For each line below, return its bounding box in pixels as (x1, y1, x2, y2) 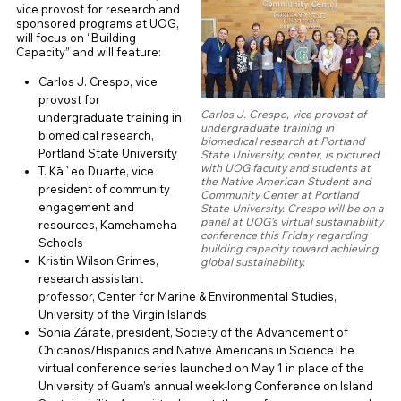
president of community (38, 182, 170, 197)
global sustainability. (200, 255, 306, 269)
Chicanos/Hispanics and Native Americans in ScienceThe (38, 343, 354, 358)
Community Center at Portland (200, 188, 360, 202)
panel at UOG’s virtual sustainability (200, 215, 384, 229)
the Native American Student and (200, 175, 372, 189)
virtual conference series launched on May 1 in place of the (38, 361, 364, 376)
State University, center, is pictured (200, 148, 380, 162)
